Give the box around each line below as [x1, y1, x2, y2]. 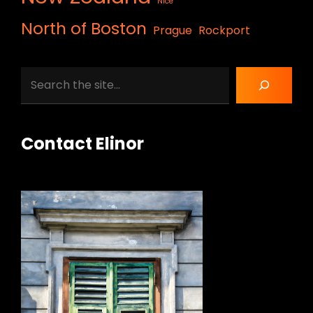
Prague [153, 22, 192, 39]
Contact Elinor [21, 132, 144, 156]
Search [20, 68, 59, 85]
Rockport [198, 22, 250, 39]
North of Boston [21, 17, 147, 41]
